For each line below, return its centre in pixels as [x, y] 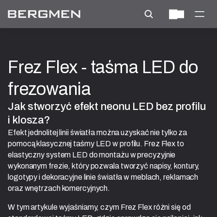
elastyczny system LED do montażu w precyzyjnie [92, 155]
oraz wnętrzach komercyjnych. [59, 188]
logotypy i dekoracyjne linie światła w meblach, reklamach [103, 177]
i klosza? [29, 120]
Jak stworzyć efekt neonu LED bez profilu [107, 106]
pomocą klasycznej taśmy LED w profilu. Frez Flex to [96, 144]
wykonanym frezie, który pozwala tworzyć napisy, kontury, [104, 166]
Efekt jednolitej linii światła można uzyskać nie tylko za [98, 132]
